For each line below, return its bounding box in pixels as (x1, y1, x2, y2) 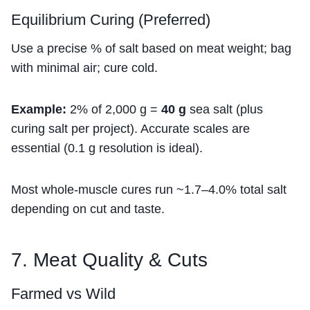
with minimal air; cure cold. (11, 61, 158, 75)
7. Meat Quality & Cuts (11, 249, 208, 271)
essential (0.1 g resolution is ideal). (11, 141, 203, 156)
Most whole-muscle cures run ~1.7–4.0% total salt (11, 183, 286, 197)
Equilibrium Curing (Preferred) (11, 11, 210, 29)
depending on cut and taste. (11, 202, 165, 217)
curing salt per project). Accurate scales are (11, 122, 250, 136)
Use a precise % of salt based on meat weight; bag (11, 42, 291, 56)
